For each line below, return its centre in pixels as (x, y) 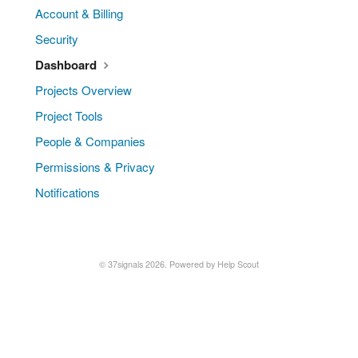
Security (57, 38)
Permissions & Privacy (95, 166)
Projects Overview (84, 89)
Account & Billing (79, 13)
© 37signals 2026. (134, 264)
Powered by (193, 264)
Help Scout (238, 264)
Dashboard (68, 64)
